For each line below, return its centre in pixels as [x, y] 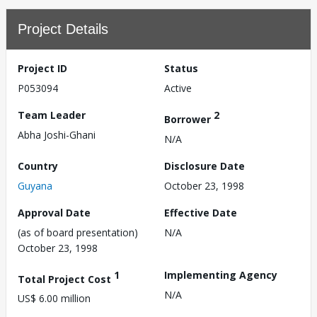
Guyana [35, 185]
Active [178, 88]
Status [181, 68]
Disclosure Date [204, 166]
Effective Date [201, 212]
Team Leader [52, 115]
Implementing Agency [221, 275]
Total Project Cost [66, 279]
